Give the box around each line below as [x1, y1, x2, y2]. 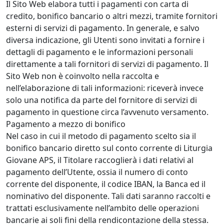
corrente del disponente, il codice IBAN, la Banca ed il [6, 178, 205, 190]
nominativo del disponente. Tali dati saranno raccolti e [6, 190, 210, 202]
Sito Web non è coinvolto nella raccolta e [6, 70, 159, 82]
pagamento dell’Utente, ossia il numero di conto [6, 166, 188, 178]
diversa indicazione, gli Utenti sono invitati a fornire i [6, 34, 204, 46]
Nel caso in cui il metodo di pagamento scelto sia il [6, 130, 196, 142]
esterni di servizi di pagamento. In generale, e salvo [6, 22, 199, 34]
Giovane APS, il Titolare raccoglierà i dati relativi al [6, 154, 193, 166]
